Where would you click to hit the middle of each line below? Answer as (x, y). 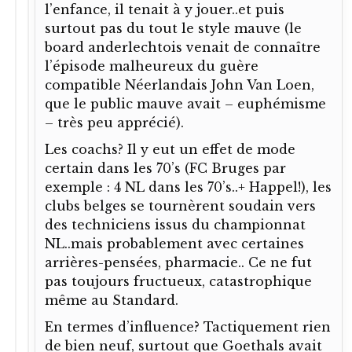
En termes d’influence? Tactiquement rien (188, 326)
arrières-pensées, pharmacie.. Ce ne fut (178, 262)
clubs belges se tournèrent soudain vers (180, 205)
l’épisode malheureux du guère (152, 66)
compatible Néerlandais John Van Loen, (180, 84)
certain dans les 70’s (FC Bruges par (165, 168)
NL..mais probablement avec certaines (174, 243)
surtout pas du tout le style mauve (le (173, 28)
